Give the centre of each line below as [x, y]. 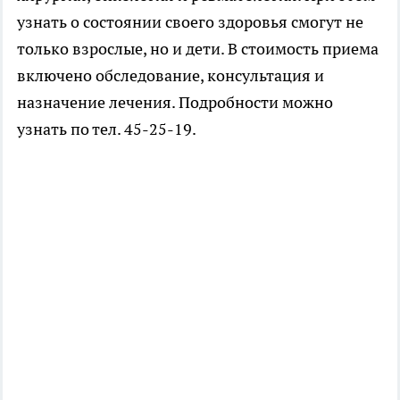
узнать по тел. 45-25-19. [107, 129]
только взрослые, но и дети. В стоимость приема [198, 49]
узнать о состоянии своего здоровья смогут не [190, 22]
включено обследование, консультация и [171, 75]
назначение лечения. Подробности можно [175, 102]
